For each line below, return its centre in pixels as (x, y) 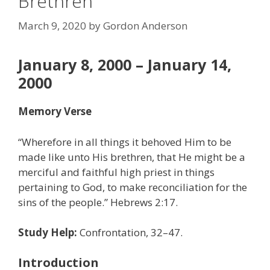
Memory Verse (55, 111)
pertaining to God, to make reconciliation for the (133, 187)
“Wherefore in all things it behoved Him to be (125, 142)
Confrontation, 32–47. (130, 233)
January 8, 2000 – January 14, (125, 65)
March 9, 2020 (52, 26)
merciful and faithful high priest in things (116, 172)
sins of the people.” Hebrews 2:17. (98, 202)
